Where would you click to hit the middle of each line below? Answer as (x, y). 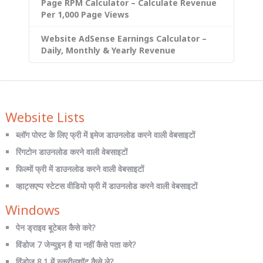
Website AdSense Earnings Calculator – (124, 38)
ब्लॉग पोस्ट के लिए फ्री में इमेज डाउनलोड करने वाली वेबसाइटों (105, 134)
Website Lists (45, 117)
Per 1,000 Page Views (85, 14)
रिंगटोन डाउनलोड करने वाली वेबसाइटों (71, 151)
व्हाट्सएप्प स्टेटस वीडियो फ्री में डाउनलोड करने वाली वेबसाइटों (106, 186)
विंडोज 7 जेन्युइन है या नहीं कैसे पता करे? (75, 244)
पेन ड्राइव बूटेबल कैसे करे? (55, 227)
